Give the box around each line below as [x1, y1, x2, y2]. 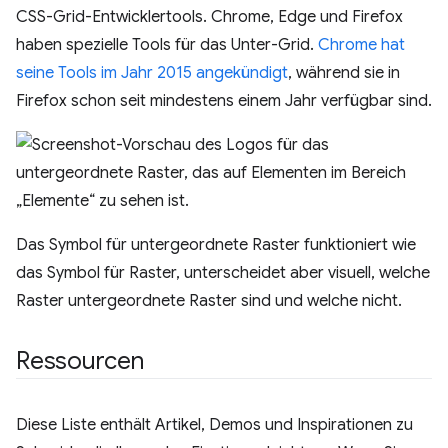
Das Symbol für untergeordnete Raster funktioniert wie [16, 235, 416, 255]
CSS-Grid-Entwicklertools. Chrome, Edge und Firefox [16, 7, 403, 27]
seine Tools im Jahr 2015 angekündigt [16, 63, 288, 83]
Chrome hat [318, 35, 405, 55]
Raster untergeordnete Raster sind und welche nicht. [16, 291, 402, 311]
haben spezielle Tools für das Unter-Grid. [16, 35, 318, 55]
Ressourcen [16, 346, 144, 376]
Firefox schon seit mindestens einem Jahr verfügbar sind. [16, 91, 432, 111]
